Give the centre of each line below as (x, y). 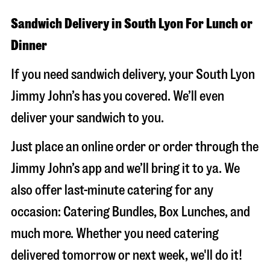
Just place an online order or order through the (135, 147)
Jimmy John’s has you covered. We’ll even (118, 96)
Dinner (29, 46)
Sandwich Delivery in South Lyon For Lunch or (132, 24)
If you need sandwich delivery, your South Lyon (133, 74)
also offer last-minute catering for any (112, 190)
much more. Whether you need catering (115, 234)
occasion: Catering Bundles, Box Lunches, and (130, 212)
